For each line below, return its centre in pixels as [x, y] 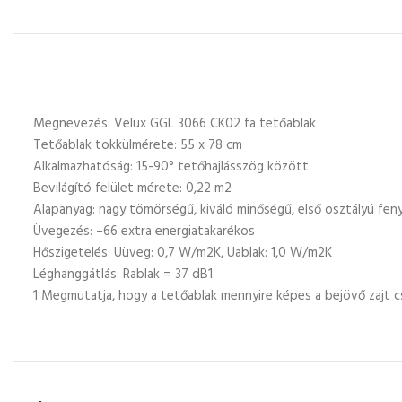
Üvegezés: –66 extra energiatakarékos [144, 232]
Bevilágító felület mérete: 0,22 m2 [132, 188]
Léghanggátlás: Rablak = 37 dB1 [123, 275]
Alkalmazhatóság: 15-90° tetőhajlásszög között [171, 167]
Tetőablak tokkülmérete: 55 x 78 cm [138, 145]
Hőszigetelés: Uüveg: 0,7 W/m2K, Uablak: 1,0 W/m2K [183, 253]
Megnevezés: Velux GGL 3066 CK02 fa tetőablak [175, 124]
